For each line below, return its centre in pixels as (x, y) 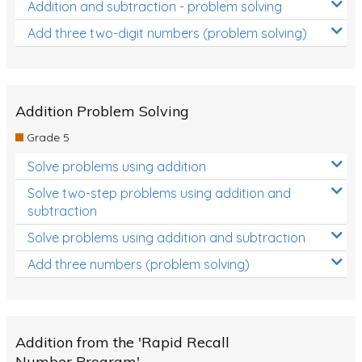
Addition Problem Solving (102, 111)
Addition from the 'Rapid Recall (122, 342)
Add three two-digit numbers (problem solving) (167, 33)
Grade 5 (46, 137)
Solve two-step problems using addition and (159, 193)
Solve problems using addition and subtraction (166, 237)
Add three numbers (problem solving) (139, 264)
